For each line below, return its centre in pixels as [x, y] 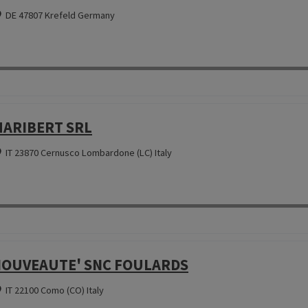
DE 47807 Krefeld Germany [60, 15]
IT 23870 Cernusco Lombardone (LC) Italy [88, 153]
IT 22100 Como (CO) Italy [54, 290]
